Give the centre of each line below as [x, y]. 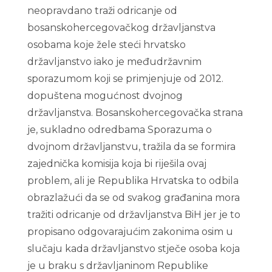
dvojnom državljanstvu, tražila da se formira [131, 147]
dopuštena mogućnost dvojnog [105, 96]
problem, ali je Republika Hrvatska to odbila [133, 181]
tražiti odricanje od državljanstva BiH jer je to [134, 215]
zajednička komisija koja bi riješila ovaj [117, 164]
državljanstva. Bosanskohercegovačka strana [135, 113]
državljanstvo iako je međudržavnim [114, 62]
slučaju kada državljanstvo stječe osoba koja [133, 249]
